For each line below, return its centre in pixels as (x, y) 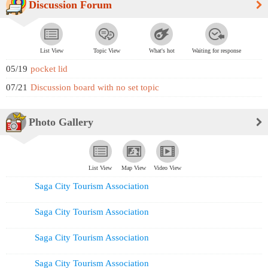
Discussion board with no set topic (95, 87)
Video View (167, 167)
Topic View (106, 51)
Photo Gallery (61, 122)
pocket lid (49, 69)
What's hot (162, 51)
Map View (134, 167)
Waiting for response (217, 51)
